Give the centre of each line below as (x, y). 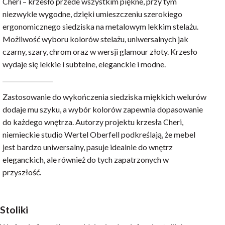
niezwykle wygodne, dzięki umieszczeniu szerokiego (92, 14)
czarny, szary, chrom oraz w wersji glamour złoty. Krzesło (100, 51)
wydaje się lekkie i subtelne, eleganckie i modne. (84, 64)
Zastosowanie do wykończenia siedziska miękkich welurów (104, 96)
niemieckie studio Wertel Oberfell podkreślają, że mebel (99, 134)
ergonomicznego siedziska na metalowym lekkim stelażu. (100, 26)
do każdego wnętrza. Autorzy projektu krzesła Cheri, (93, 122)
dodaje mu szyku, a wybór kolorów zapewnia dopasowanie (103, 109)
